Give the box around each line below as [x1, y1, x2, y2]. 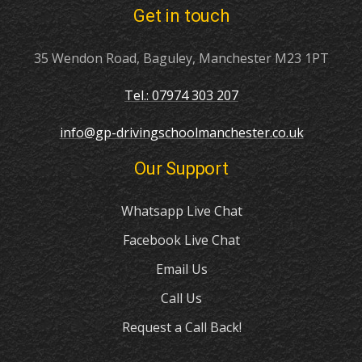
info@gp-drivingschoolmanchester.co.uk [59, 124, 304, 142]
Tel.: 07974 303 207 [124, 86, 238, 105]
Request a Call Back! [121, 318, 242, 337]
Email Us [155, 260, 208, 279]
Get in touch [133, 6, 229, 27]
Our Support [134, 158, 229, 179]
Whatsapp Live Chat [120, 202, 242, 221]
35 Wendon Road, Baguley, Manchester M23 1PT [34, 49, 329, 68]
